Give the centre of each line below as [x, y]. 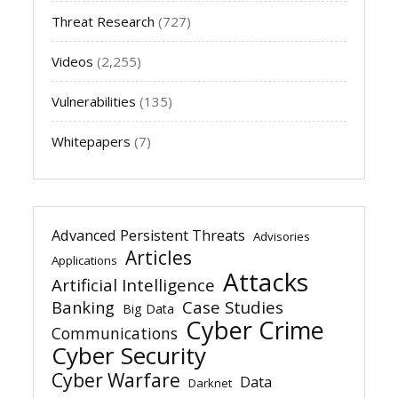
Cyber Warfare [116, 379]
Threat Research [103, 21]
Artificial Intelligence [134, 285]
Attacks [266, 281]
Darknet [211, 382]
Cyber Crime [255, 330]
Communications [115, 333]
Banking [84, 306]
